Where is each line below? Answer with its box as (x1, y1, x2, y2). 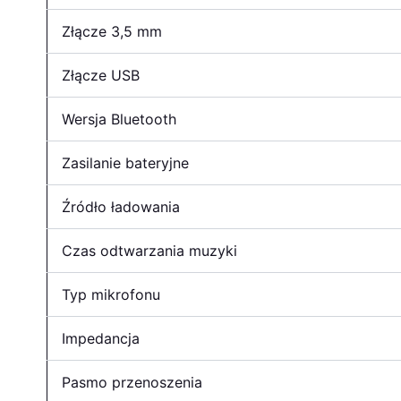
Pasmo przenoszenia (62, 372, 202, 391)
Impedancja (62, 328, 140, 347)
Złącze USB (62, 65, 140, 84)
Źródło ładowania (62, 197, 180, 216)
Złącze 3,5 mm (62, 21, 162, 40)
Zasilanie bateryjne (62, 153, 189, 172)
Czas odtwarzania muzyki (62, 241, 237, 260)
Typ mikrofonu (62, 285, 160, 303)
